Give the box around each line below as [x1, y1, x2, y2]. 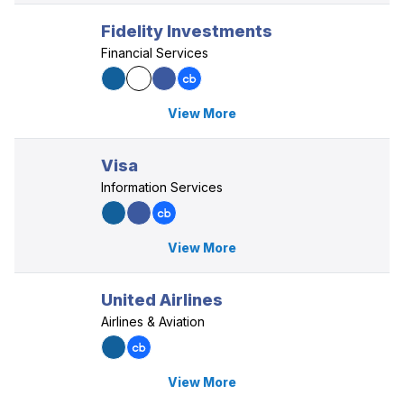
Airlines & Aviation [101, 314, 205, 329]
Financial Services [101, 45, 208, 60]
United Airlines [101, 290, 223, 309]
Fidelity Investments [101, 22, 272, 41]
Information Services [101, 179, 223, 195]
